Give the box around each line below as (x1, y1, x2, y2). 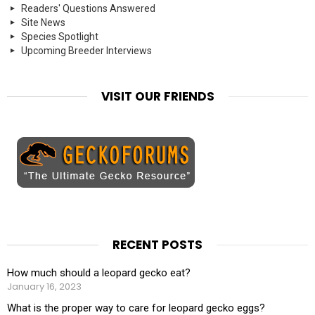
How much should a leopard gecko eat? (7, 266, 191, 279)
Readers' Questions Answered (21, 2, 155, 14)
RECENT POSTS (112, 236, 202, 253)
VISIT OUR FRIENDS (101, 87, 214, 105)
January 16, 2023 (7, 279, 82, 293)
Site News (21, 16, 65, 28)
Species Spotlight (21, 30, 98, 42)
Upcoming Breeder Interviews (21, 44, 152, 56)
